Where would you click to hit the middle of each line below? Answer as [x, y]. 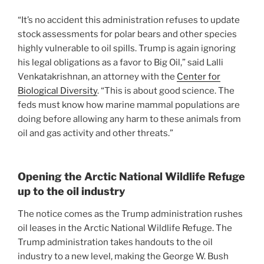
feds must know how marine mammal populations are [129, 105]
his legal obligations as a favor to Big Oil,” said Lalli [121, 62]
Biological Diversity [57, 90]
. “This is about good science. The [166, 90]
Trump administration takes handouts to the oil [115, 242]
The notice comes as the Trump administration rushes [130, 214]
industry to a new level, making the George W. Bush [123, 256]
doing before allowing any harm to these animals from [129, 119]
